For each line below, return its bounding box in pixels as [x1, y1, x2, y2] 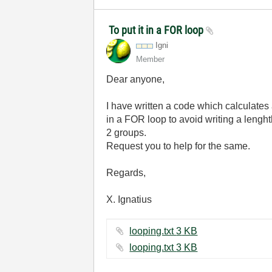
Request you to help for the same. [106, 141, 251, 151]
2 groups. [106, 127, 147, 138]
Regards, [106, 168, 146, 178]
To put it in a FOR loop [109, 24, 206, 36]
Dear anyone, [106, 74, 165, 84]
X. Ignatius [106, 194, 152, 205]
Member [136, 55, 165, 64]
